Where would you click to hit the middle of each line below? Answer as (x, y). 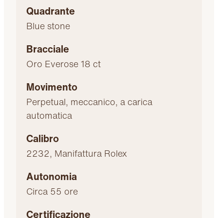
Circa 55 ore (52, 191)
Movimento (52, 87)
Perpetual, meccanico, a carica (90, 101)
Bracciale (48, 49)
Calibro (43, 138)
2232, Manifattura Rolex (77, 153)
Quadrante (51, 11)
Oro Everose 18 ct (64, 64)
